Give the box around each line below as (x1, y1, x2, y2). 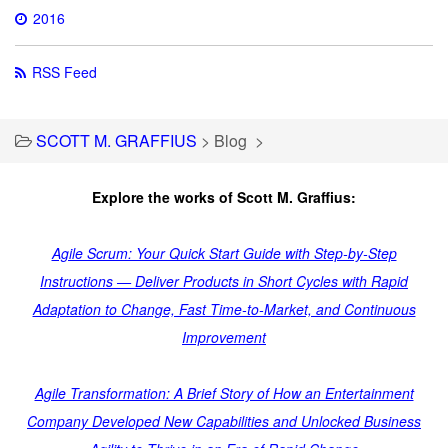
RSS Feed (32, 61, 97, 82)
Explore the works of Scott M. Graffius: (92, 186, 356, 207)
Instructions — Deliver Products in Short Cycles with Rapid (40, 270, 408, 291)
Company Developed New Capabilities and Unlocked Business (27, 410, 421, 431)
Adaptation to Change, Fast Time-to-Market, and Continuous (32, 298, 416, 319)
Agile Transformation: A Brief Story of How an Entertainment (34, 382, 414, 403)
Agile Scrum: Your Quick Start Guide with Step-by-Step (51, 242, 397, 263)
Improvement (182, 326, 266, 347)
